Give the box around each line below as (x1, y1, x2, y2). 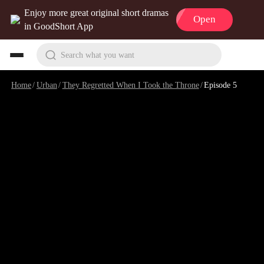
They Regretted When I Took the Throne (62, 80, 199, 90)
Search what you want (60, 49, 134, 60)
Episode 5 (204, 80, 237, 90)
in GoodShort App (24, 21, 94, 32)
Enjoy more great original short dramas (24, 8, 169, 18)
